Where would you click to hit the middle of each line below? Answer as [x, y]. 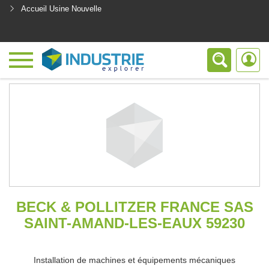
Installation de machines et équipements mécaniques [134, 260]
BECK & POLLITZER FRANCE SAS [134, 207]
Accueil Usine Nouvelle [61, 9]
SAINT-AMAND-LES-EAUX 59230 [134, 223]
